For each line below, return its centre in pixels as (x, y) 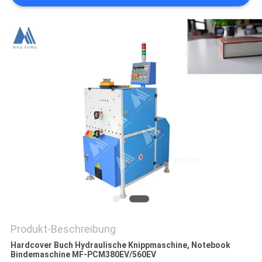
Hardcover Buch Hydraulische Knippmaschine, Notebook (120, 245)
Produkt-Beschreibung (63, 229)
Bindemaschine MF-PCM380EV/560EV (83, 255)
